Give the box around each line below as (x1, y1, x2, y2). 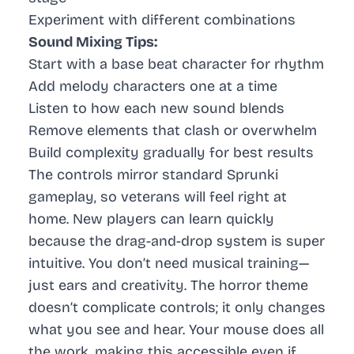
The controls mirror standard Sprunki (28, 166, 278, 184)
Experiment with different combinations (28, 11, 296, 29)
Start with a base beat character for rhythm (28, 55, 324, 73)
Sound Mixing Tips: (28, 33, 157, 51)
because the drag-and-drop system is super (28, 232, 325, 250)
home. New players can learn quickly (28, 210, 274, 228)
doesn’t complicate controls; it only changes (28, 299, 326, 317)
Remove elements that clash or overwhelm (28, 122, 317, 140)
